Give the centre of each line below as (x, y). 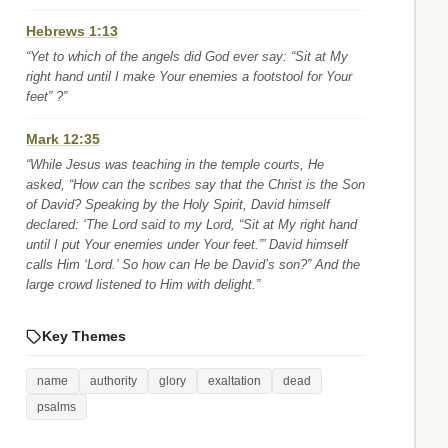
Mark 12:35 (63, 139)
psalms (56, 407)
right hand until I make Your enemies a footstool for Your (189, 76)
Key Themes (84, 336)
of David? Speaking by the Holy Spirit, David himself (178, 204)
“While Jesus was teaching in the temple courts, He (175, 164)
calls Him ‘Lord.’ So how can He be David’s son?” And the (193, 264)
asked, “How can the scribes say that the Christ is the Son (195, 184)
